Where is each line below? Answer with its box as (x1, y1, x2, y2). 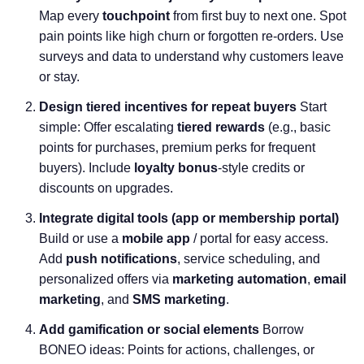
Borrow (259, 323, 304, 336)
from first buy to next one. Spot (170, 9, 346, 23)
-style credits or (218, 161, 305, 175)
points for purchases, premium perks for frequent (39, 141, 315, 154)
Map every (39, 9, 102, 23)
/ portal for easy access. (190, 232, 328, 245)
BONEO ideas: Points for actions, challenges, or (39, 343, 314, 357)
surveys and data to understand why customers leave (39, 50, 344, 63)
